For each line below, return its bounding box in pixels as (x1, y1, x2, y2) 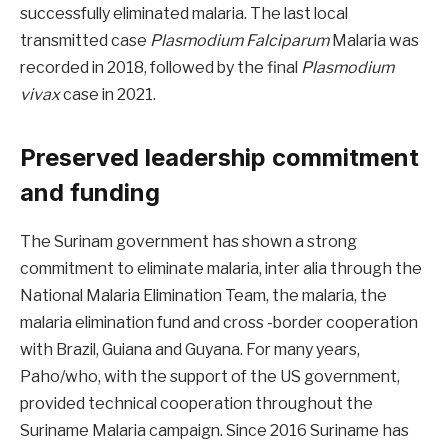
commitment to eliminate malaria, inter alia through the (20, 259, 422, 279)
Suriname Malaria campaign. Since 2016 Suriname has (20, 421, 409, 441)
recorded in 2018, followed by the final (20, 58, 301, 78)
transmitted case (20, 31, 150, 51)
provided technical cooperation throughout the (20, 394, 373, 414)
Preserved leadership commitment (20, 143, 419, 173)
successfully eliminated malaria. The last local (20, 4, 348, 24)
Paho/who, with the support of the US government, (20, 367, 400, 387)
